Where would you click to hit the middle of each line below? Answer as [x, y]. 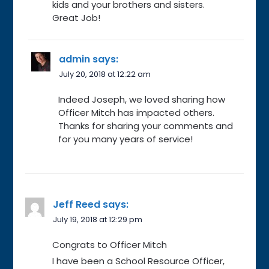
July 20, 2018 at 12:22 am [105, 74]
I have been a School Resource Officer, [139, 261]
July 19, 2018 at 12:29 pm [98, 219]
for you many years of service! [126, 139]
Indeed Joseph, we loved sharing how [142, 99]
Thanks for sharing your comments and [146, 125]
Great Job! [77, 17]
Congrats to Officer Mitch [110, 244]
